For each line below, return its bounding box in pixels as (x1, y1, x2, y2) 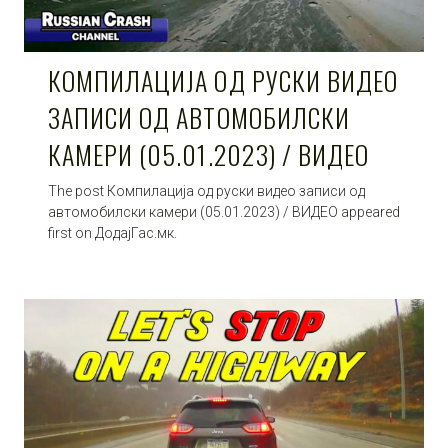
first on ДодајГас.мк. (48, 224, 177, 241)
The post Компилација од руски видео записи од (48, 182, 365, 199)
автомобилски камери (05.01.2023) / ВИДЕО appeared (48, 203, 400, 220)
